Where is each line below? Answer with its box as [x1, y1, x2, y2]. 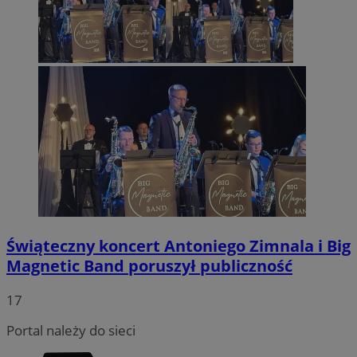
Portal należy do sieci [6, 321, 135, 340]
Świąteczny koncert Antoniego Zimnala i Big [6, 235, 351, 257]
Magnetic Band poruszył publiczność [6, 255, 292, 277]
